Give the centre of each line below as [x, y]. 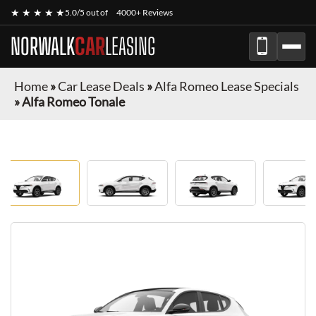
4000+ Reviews [145, 12]
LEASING [130, 47]
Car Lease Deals [101, 86]
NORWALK [43, 47]
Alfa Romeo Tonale [73, 102]
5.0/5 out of [87, 12]
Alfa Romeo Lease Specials [227, 86]
